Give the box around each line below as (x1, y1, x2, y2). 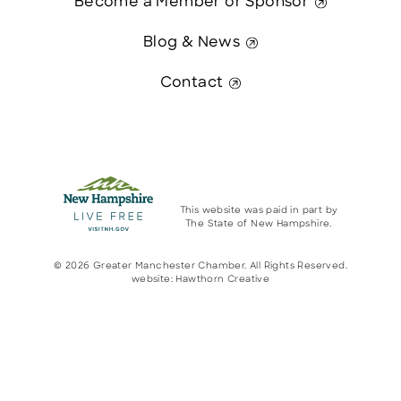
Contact (159, 76, 224, 91)
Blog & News (142, 36, 241, 51)
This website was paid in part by (179, 206, 338, 217)
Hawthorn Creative (175, 275, 270, 286)
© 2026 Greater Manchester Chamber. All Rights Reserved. (53, 261, 347, 272)
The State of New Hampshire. (185, 219, 332, 230)
